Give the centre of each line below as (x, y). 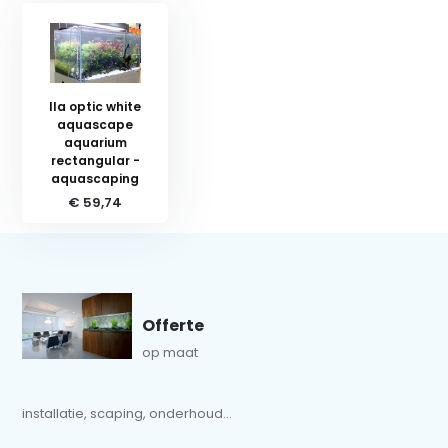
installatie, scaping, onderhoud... (127, 413)
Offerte (173, 325)
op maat (170, 352)
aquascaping (95, 178)
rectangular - (95, 160)
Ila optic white (95, 106)
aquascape (95, 124)
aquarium (95, 142)
